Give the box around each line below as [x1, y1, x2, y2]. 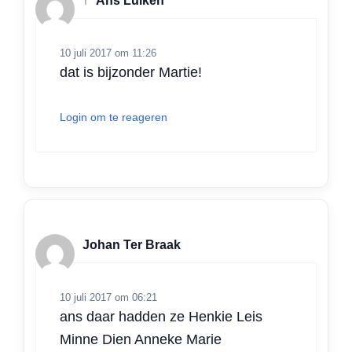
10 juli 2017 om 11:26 [60, 46, 156, 59]
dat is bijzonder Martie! [60, 64, 202, 80]
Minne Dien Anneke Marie [60, 331, 222, 347]
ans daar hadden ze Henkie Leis [60, 308, 262, 324]
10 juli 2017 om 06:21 [60, 291, 157, 303]
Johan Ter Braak [82, 238, 181, 252]
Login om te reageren [60, 110, 167, 123]
